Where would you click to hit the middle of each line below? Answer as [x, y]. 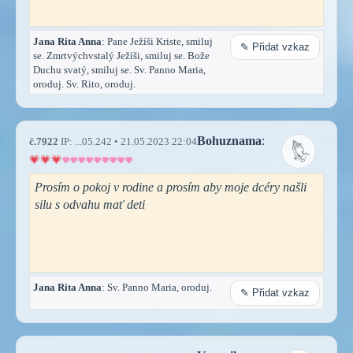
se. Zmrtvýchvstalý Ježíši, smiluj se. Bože [121, 55]
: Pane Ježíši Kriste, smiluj [157, 41]
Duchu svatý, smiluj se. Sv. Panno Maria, [119, 69]
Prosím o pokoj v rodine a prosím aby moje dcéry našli [171, 187]
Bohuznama [229, 140]
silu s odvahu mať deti [90, 204]
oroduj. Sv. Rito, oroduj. [84, 84]
